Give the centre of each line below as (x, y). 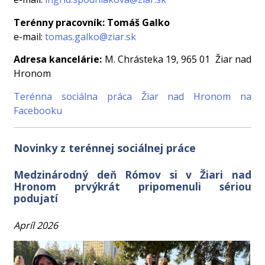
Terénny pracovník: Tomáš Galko (92, 22)
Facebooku (38, 110)
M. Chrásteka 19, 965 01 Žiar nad (177, 59)
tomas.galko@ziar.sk (91, 36)
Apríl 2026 (36, 225)
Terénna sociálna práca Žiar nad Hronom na (132, 96)
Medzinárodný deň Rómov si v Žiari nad (132, 174)
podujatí (36, 198)
